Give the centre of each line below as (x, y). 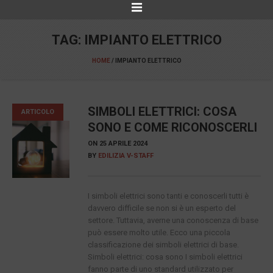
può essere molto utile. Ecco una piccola (159, 232)
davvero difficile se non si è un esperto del (161, 208)
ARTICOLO (38, 112)
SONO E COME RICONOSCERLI (172, 127)
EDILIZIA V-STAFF (126, 156)
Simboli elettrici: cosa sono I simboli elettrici (165, 257)
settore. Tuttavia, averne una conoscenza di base (173, 220)
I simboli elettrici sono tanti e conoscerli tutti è (168, 196)
